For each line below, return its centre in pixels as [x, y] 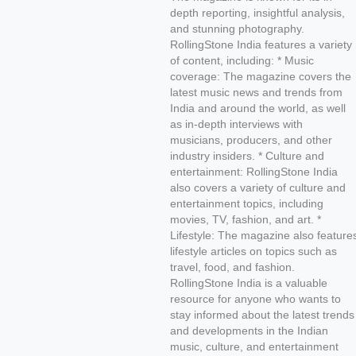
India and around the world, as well [257, 108]
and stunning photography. [237, 29]
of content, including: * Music [242, 60]
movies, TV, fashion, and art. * [245, 219]
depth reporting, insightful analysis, [257, 13]
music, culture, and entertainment [254, 346]
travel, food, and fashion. [232, 267]
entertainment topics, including [246, 203]
